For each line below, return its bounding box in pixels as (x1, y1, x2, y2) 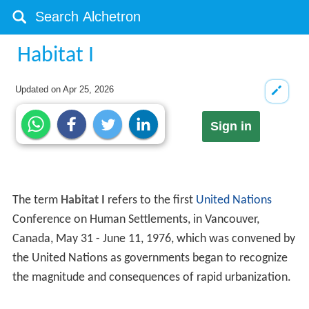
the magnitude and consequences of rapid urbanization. (12, 271, 291, 285)
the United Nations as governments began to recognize (12, 252, 288, 266)
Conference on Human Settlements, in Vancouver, (12, 213, 259, 227)
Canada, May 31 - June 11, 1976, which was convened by (12, 232, 295, 246)
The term (12, 194, 61, 208)
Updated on (15, 84, 63, 94)
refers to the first (104, 194, 196, 208)
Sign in (210, 119, 252, 134)
